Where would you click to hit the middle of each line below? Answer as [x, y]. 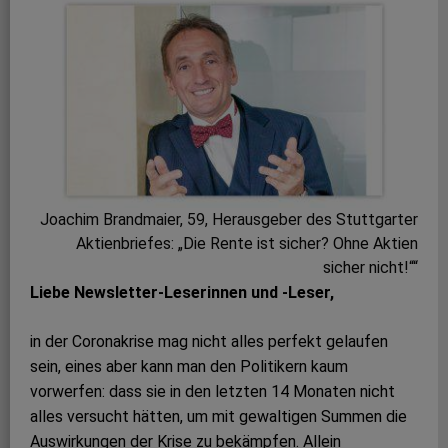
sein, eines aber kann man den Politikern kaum [189, 366]
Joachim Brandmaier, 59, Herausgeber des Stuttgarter [228, 219]
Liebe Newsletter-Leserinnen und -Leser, [182, 292]
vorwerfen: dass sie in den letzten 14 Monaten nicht [212, 391]
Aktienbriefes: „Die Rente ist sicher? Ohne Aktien [246, 243]
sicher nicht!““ [370, 267]
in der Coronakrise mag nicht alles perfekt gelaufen [209, 341]
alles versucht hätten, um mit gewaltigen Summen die [218, 416]
